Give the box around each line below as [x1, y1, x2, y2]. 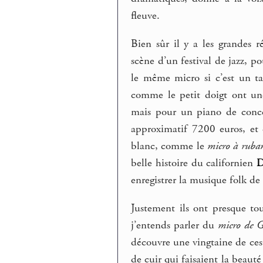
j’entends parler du [131, 218, 218, 232]
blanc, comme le [131, 139, 207, 153]
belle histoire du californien [131, 156, 257, 170]
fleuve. [131, 9, 160, 23]
